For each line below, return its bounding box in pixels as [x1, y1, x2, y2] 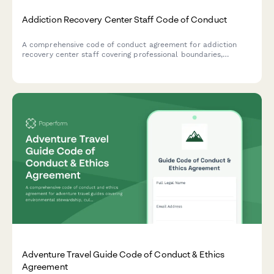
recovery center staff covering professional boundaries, [22, 50, 223, 59]
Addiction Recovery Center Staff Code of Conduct [22, 13, 227, 24]
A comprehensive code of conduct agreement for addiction [22, 40, 237, 49]
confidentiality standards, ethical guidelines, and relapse [22, 60, 229, 68]
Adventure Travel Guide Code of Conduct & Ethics [22, 248, 224, 259]
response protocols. [22, 70, 94, 78]
